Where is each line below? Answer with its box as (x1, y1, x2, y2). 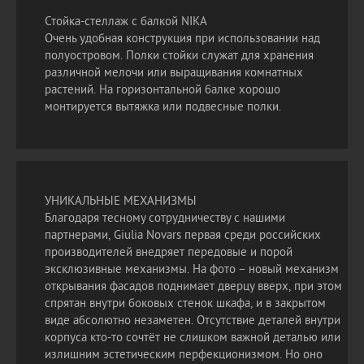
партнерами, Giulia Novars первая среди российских (45, 228, 321, 244)
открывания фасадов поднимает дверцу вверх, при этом (45, 279, 342, 295)
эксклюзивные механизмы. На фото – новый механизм (45, 262, 339, 278)
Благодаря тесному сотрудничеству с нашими (45, 211, 285, 227)
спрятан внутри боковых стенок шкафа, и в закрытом (45, 297, 326, 312)
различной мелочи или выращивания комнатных (45, 66, 303, 81)
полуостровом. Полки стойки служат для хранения (45, 49, 314, 64)
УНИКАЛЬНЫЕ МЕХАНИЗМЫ (45, 194, 197, 210)
